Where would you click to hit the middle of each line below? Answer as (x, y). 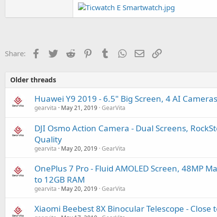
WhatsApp (145, 52)
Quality (48, 139)
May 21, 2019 (79, 108)
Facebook (58, 52)
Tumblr (123, 52)
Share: (15, 53)
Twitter (71, 52)
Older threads (33, 80)
